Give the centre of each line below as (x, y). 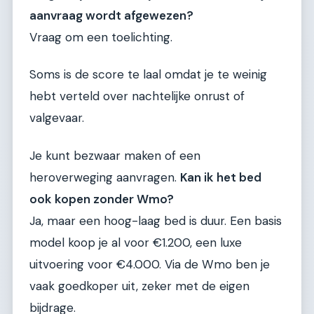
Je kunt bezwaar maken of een (115, 155)
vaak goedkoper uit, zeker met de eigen (139, 286)
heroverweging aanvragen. (105, 177)
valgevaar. (57, 118)
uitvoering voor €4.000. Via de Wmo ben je (150, 264)
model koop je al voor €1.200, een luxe (136, 242)
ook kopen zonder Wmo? (102, 199)
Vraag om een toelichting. (101, 37)
